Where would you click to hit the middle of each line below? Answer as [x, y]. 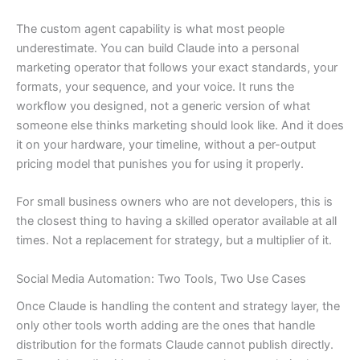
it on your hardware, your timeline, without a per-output [166, 144]
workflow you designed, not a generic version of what [163, 106]
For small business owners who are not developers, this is [174, 202]
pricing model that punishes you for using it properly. [160, 164]
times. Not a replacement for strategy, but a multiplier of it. [174, 241]
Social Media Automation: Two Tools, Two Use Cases [161, 278]
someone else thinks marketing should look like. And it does [180, 125]
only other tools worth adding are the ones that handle [166, 325]
